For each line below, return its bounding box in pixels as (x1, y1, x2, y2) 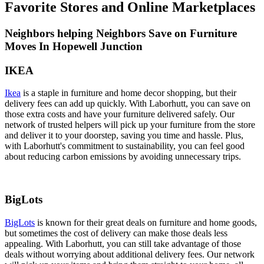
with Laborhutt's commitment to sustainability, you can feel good (5, 141, 245, 151)
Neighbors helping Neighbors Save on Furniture (5, 27, 237, 40)
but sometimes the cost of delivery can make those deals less (5, 227, 227, 238)
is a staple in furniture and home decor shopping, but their (21, 88, 236, 98)
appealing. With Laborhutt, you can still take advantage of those (5, 238, 241, 249)
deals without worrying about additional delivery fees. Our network (5, 249, 255, 259)
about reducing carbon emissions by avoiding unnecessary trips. (5, 151, 241, 162)
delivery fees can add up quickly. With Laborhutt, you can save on (5, 98, 250, 109)
